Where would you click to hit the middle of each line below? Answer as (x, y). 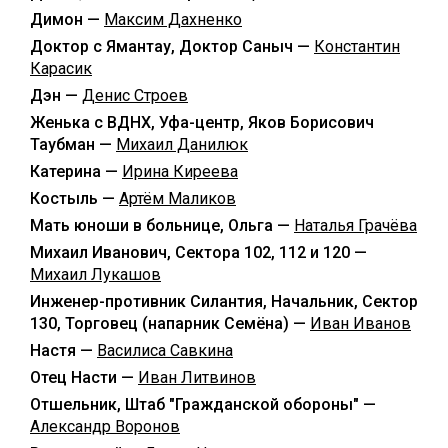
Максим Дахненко (173, 19)
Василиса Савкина (165, 350)
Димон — (67, 19)
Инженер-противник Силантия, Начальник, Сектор (224, 301)
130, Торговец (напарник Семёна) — (170, 323)
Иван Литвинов (197, 377)
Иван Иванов (360, 323)
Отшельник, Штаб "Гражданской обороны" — (203, 404)
